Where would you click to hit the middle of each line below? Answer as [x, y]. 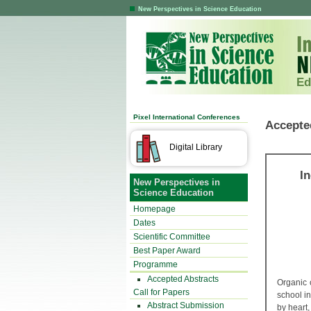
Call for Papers [161, 292]
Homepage [154, 209]
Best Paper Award [167, 251]
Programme [155, 264]
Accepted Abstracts [183, 279]
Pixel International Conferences [187, 117]
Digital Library [196, 147]
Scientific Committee [172, 237]
